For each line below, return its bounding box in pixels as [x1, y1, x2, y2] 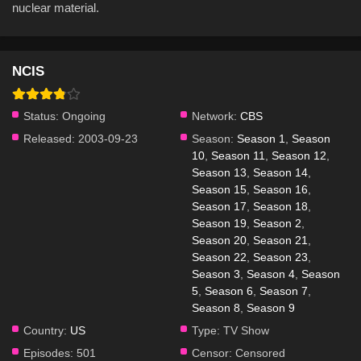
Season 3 [192, 268, 240, 281]
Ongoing [59, 110, 106, 123]
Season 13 [192, 166, 247, 180]
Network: [192, 110, 237, 123]
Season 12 [272, 149, 326, 163]
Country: [23, 324, 67, 338]
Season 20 [192, 234, 247, 247]
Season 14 [253, 166, 308, 180]
